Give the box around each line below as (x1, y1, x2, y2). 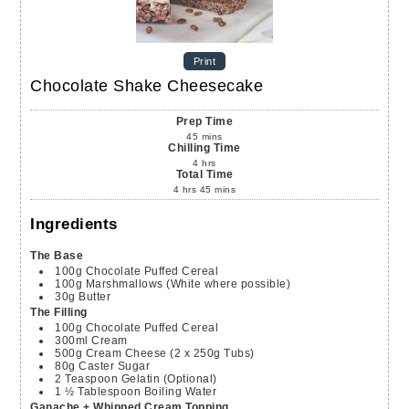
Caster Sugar (79, 359, 151, 372)
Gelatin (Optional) (121, 372, 217, 385)
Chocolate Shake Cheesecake (30, 77, 264, 96)
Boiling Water (143, 384, 217, 398)
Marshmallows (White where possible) (85, 277, 291, 290)
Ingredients (30, 215, 118, 233)
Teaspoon (65, 372, 119, 385)
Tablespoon (78, 384, 142, 398)
